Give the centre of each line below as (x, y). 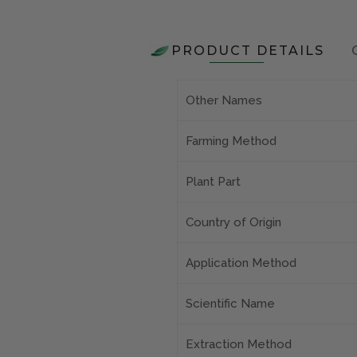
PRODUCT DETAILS (247, 51)
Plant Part (213, 182)
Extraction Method (239, 345)
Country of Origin (233, 223)
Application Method (241, 263)
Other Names (224, 101)
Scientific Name (230, 304)
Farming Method (231, 141)
